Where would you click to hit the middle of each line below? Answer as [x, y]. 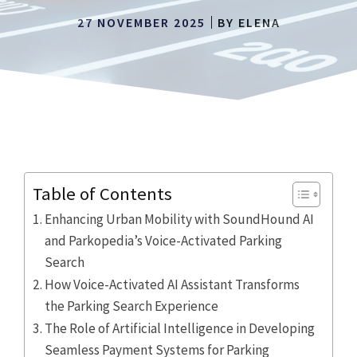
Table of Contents [102, 194]
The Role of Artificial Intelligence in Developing [180, 328]
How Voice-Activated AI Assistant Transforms [173, 284]
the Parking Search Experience [132, 306]
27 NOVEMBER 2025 [141, 22]
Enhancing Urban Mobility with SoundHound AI [180, 219]
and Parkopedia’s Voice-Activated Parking [164, 241]
